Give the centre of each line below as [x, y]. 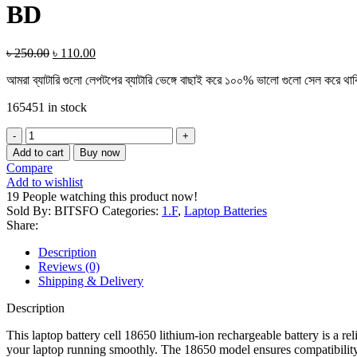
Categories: [130, 211]
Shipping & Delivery [91, 281]
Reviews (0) [69, 267]
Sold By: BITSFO [54, 211]
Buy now [100, 153]
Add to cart [38, 153]
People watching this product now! [110, 197]
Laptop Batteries [226, 211]
